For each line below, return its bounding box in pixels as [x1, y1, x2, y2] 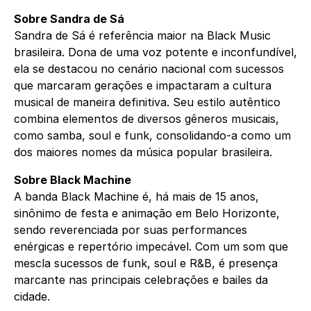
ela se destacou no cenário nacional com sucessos [14, 62, 284, 76]
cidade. [14, 289, 50, 304]
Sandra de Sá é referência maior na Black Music [14, 28, 271, 43]
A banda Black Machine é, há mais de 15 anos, [14, 190, 259, 204]
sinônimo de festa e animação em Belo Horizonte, [14, 206, 280, 221]
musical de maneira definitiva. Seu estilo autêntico [14, 95, 280, 110]
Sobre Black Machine [14, 173, 131, 187]
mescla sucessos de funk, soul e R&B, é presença [14, 256, 278, 271]
